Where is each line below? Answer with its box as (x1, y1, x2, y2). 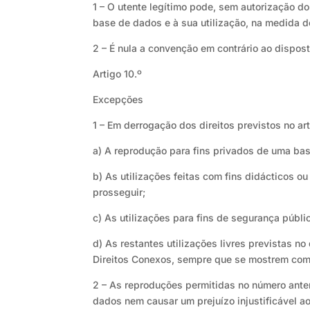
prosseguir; (93, 186, 146, 199)
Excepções (93, 93, 144, 106)
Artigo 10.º (93, 68, 143, 80)
